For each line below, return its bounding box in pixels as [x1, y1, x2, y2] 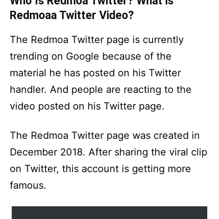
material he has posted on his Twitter [10, 67, 181, 79]
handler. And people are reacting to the [10, 84, 192, 95]
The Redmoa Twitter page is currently [10, 34, 184, 45]
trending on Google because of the [10, 50, 172, 62]
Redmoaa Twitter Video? [10, 9, 134, 22]
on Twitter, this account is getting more [10, 163, 191, 175]
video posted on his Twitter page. [10, 100, 165, 112]
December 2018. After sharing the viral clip [10, 146, 207, 158]
